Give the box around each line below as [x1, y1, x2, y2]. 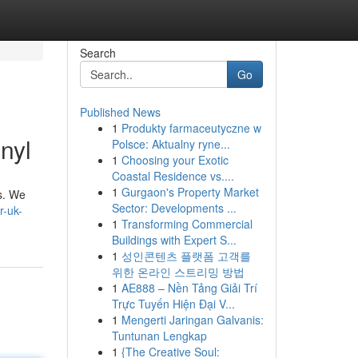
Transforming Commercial [121, 216, 253, 232]
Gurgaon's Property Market [121, 184, 259, 200]
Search [79, 45, 116, 61]
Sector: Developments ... [111, 200, 237, 216]
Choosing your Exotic [121, 152, 229, 168]
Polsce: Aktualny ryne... [111, 136, 230, 152]
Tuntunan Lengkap [111, 328, 207, 344]
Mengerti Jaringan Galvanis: [121, 312, 264, 328]
